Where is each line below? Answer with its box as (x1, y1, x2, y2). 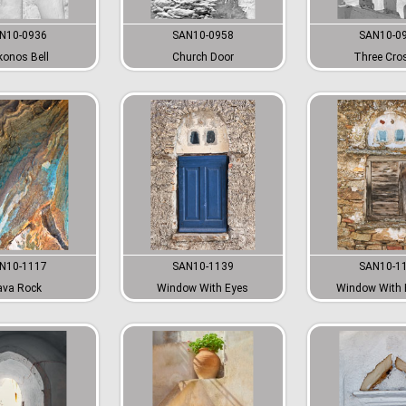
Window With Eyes (157, 282, 249, 295)
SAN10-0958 (171, 28, 234, 42)
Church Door (171, 50, 234, 63)
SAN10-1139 (171, 260, 234, 274)
